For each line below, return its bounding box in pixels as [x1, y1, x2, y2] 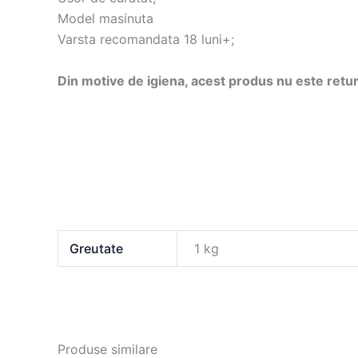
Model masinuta [58, 10, 153, 27]
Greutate [70, 240, 124, 257]
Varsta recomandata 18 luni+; [58, 31, 234, 48]
